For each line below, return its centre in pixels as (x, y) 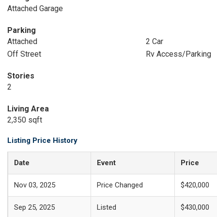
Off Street (24, 54)
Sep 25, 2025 (34, 207)
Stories (21, 76)
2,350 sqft (25, 120)
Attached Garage (35, 8)
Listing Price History (42, 140)
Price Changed (120, 185)
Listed (107, 207)
